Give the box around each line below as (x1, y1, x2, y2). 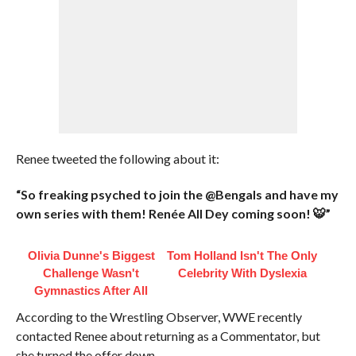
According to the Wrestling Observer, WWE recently (15, 309, 302, 324)
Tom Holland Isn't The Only (167, 249, 318, 262)
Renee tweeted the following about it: (15, 151, 219, 166)
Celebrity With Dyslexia (177, 266, 307, 280)
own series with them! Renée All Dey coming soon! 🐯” (15, 206, 331, 221)
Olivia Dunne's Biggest (27, 249, 155, 262)
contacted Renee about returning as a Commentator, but (15, 328, 320, 343)
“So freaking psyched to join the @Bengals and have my (15, 187, 339, 202)
